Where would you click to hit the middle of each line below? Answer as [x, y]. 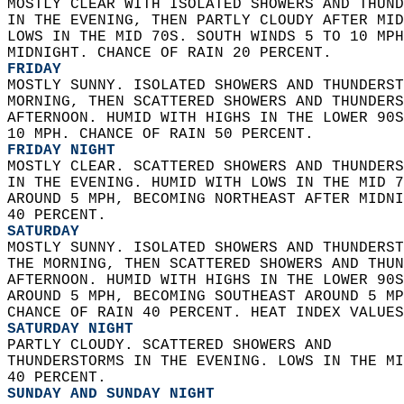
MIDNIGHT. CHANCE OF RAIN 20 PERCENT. [174, 53]
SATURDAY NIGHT [70, 329]
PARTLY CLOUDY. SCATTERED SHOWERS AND [179, 345]
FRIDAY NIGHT [61, 151]
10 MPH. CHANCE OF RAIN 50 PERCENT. [165, 134]
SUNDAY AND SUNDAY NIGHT [111, 394]
